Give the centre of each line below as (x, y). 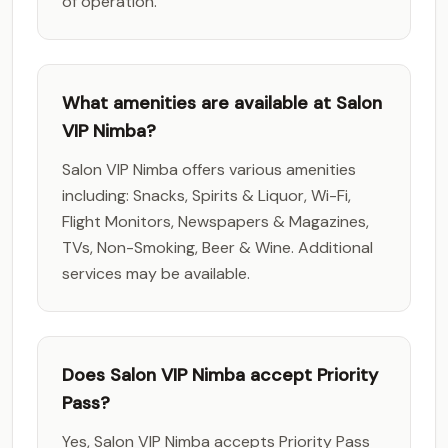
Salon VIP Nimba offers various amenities (209, 169)
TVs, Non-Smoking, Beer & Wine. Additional (217, 247)
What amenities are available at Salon (222, 103)
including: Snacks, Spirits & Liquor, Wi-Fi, (206, 195)
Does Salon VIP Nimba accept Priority (220, 375)
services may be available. (156, 273)
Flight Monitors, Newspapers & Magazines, (215, 221)
